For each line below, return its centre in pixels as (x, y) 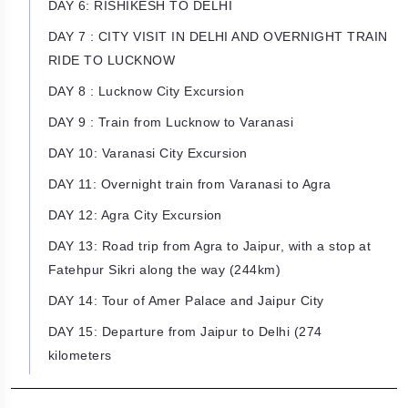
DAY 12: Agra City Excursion (135, 215)
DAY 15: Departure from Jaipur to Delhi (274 (185, 332)
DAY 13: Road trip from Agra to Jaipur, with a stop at (210, 246)
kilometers (80, 356)
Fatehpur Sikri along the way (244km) (165, 270)
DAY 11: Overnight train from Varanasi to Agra (190, 184)
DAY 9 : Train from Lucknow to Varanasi (171, 122)
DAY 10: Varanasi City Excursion (148, 153)
